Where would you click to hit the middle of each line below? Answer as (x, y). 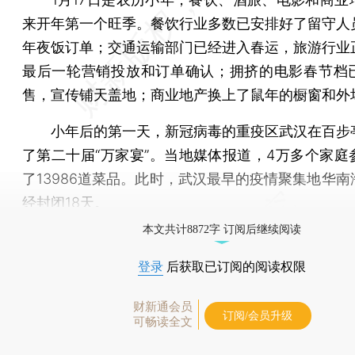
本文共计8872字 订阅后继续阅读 (222, 229)
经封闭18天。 (65, 202)
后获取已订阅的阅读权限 (235, 266)
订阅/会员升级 (258, 315)
